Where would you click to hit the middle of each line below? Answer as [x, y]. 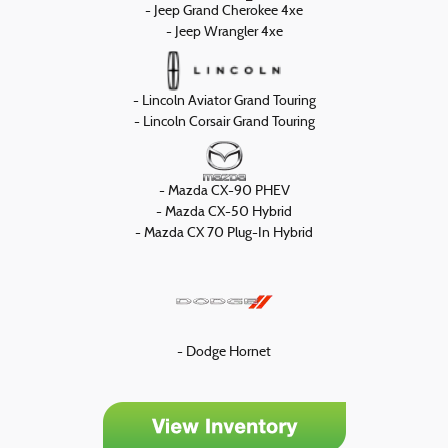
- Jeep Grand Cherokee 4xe [224, 11]
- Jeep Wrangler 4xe [224, 32]
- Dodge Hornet [224, 352]
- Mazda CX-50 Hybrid [224, 212]
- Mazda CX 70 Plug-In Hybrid [224, 233]
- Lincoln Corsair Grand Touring [224, 122]
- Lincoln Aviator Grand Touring [224, 101]
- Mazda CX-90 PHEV [224, 191]
